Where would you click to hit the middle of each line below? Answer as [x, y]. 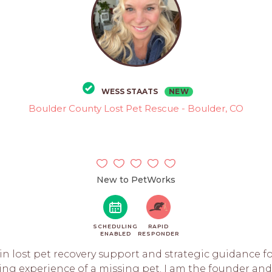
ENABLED [115, 233]
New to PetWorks [136, 180]
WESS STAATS [130, 91]
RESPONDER [158, 233]
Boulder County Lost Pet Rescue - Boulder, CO [136, 108]
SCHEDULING [115, 226]
